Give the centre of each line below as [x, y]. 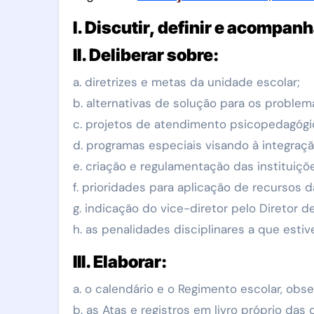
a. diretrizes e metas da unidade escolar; [186, 82]
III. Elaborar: [120, 262]
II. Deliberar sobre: [146, 55]
